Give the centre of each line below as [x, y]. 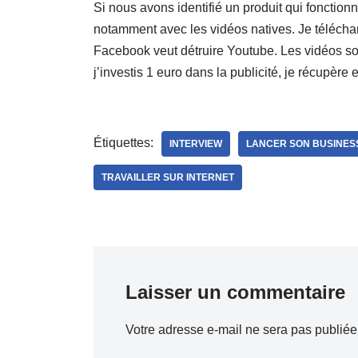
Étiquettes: [123, 142]
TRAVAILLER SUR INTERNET [168, 177]
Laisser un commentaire [235, 292]
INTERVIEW [196, 143]
